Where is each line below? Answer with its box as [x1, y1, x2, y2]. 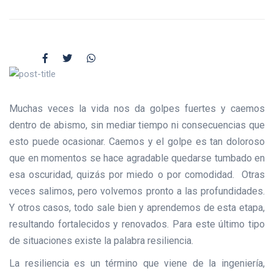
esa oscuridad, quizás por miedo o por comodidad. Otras [9, 169, 265, 181]
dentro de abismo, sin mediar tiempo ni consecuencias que [9, 119, 265, 131]
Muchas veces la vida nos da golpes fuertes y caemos [9, 103, 265, 115]
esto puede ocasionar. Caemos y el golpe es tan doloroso [9, 136, 265, 148]
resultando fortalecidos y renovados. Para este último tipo [9, 218, 265, 231]
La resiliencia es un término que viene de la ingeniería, [9, 257, 265, 270]
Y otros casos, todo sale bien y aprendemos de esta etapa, [9, 202, 265, 214]
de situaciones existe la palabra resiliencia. [9, 235, 193, 247]
